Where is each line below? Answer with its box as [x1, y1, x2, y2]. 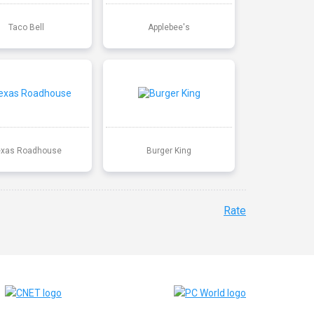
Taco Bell [8, 22, 45, 32]
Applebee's [147, 22, 190, 32]
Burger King [146, 145, 191, 156]
